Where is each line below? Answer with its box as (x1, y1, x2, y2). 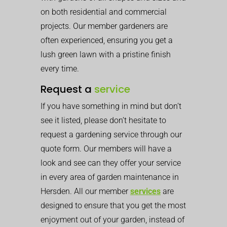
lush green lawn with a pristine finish (41, 50, 171, 59)
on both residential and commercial (41, 7, 167, 17)
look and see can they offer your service (41, 158, 181, 168)
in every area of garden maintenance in (41, 172, 179, 182)
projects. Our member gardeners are (41, 21, 168, 31)
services (130, 186, 161, 196)
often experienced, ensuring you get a (41, 35, 173, 45)
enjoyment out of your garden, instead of (41, 215, 184, 224)
